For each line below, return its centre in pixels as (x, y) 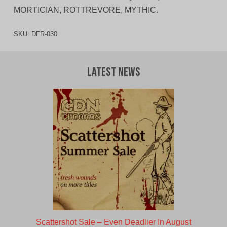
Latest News (113, 73)
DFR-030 (44, 34)
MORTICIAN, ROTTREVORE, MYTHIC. (86, 10)
